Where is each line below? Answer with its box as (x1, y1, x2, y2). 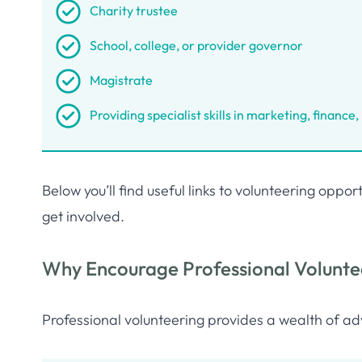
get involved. (42, 207, 124, 225)
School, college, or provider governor (90, 37, 303, 53)
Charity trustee (90, 2, 178, 19)
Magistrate (90, 72, 153, 88)
